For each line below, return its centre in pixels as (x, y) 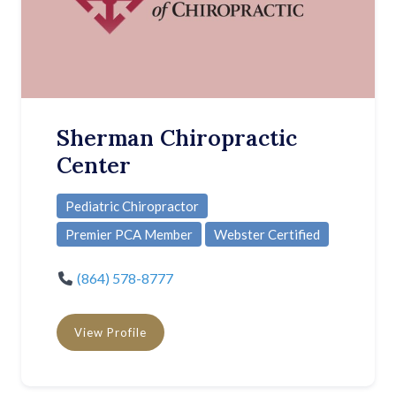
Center (94, 166)
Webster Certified (267, 235)
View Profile (110, 333)
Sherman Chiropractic (177, 138)
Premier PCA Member (129, 235)
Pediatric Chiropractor (132, 206)
